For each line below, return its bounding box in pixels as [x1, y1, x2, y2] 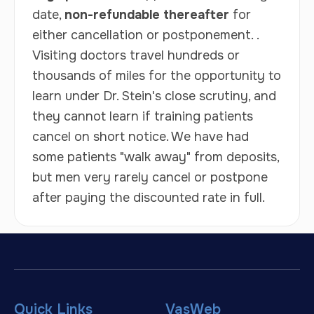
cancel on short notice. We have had [32, 128, 249, 144]
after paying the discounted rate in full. [32, 189, 265, 205]
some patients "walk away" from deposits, [32, 149, 279, 165]
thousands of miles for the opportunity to [32, 67, 281, 83]
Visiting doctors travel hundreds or [32, 47, 240, 63]
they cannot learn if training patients [32, 108, 253, 124]
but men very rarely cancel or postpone [32, 169, 268, 185]
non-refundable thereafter [64, 6, 229, 22]
